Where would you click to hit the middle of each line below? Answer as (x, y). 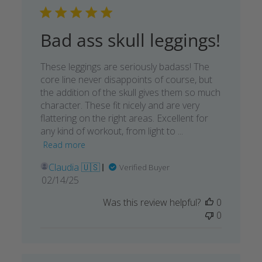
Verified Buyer (144, 168)
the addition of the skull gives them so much (130, 93)
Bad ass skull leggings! (130, 40)
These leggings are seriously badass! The (125, 67)
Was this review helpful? (152, 203)
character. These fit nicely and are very (120, 106)
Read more (64, 144)
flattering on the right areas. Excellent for (124, 118)
